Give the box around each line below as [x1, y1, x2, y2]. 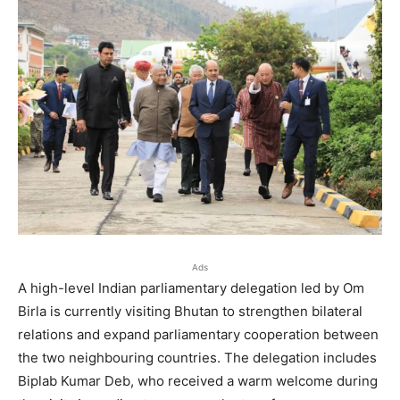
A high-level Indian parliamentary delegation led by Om [18, 279, 364, 297]
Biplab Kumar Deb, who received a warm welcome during [18, 372, 378, 390]
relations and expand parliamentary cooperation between [18, 326, 379, 344]
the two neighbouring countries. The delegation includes [18, 349, 377, 367]
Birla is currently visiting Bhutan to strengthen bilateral [18, 303, 362, 321]
